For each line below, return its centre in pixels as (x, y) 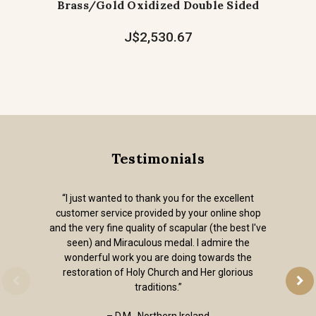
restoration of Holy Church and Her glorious (158, 273)
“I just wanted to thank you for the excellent (158, 199)
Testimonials (158, 159)
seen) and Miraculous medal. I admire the (158, 243)
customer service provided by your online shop (158, 213)
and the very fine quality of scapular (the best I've (158, 228)
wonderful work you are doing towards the (158, 258)
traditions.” (158, 287)
